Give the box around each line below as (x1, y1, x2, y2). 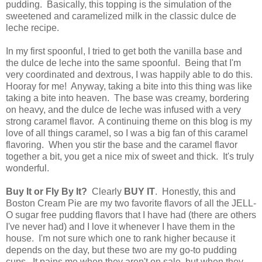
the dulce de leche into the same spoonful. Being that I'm (6, 57, 241, 68)
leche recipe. (6, 22, 59, 33)
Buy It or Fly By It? (6, 186, 87, 196)
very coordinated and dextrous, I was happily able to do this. (6, 69, 255, 80)
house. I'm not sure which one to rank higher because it (6, 233, 235, 243)
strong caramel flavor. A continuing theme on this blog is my (6, 116, 252, 126)
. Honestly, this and (155, 186, 236, 196)
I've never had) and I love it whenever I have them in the (6, 221, 235, 232)
